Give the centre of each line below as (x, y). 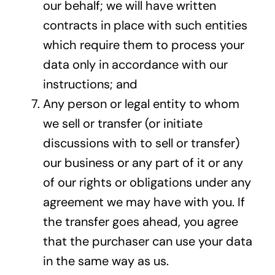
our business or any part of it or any (143, 163)
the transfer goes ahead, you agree (140, 222)
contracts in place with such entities (145, 25)
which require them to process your (143, 45)
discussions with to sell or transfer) (141, 143)
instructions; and (90, 84)
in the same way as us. (106, 261)
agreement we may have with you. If (144, 202)
